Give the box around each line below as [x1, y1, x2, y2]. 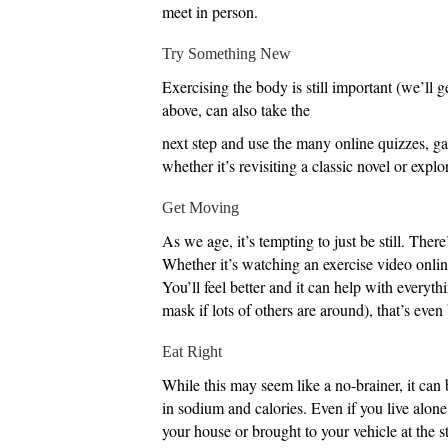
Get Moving [162, 198, 239, 216]
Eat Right [162, 342, 222, 360]
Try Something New [162, 44, 291, 62]
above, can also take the [162, 98, 310, 120]
